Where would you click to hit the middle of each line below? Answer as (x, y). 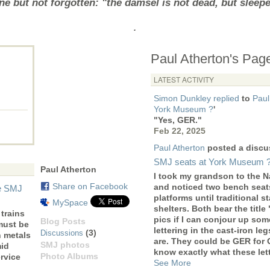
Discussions (62, 233)
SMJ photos (65, 245)
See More (172, 263)
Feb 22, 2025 (180, 131)
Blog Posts (63, 221)
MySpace (70, 203)
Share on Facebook (90, 187)
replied (226, 99)
